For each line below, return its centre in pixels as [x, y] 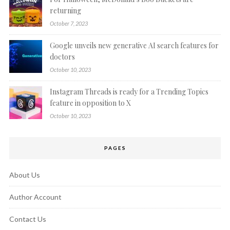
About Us [24, 175]
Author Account [35, 197]
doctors [62, 56]
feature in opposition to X [90, 103]
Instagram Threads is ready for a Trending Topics [129, 91]
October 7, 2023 [69, 23]
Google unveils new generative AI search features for [134, 45]
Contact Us [27, 219]
